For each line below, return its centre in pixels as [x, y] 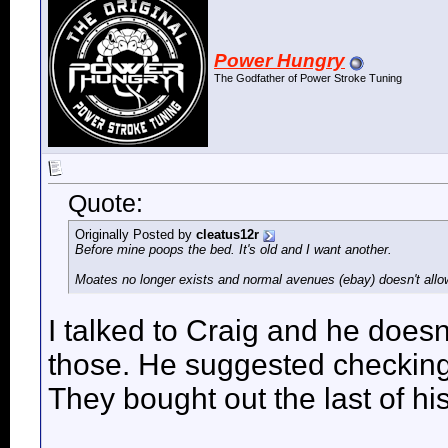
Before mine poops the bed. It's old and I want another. [233, 250]
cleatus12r [227, 235]
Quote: [105, 204]
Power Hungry [279, 60]
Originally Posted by [135, 235]
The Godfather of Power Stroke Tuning [308, 78]
